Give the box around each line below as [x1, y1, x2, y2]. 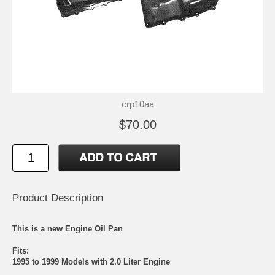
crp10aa [121, 98, 154, 109]
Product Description [12, 192, 103, 204]
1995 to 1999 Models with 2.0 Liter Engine [12, 257, 170, 266]
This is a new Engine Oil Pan [12, 223, 123, 233]
